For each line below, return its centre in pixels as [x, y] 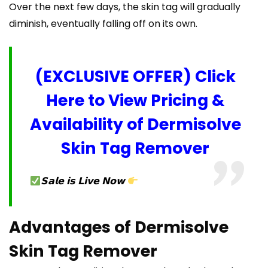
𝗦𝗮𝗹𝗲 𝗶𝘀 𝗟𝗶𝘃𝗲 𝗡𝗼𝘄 [84, 181]
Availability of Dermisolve [135, 124]
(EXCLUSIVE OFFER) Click [135, 77]
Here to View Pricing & [135, 100]
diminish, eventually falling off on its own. [103, 24]
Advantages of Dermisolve [119, 227]
